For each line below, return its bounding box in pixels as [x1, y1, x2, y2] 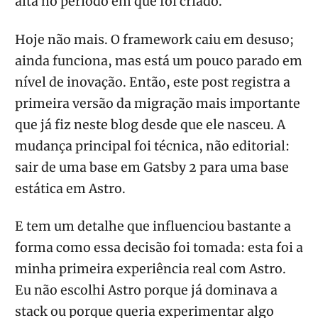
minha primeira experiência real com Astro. [15, 261, 286, 277]
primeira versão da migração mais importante [15, 95, 300, 111]
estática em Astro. [15, 180, 126, 197]
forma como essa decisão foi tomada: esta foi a [15, 239, 303, 256]
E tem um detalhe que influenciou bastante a [15, 218, 291, 234]
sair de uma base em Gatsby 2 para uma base [15, 159, 289, 175]
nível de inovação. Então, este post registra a [15, 74, 290, 90]
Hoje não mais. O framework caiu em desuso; [15, 31, 294, 48]
